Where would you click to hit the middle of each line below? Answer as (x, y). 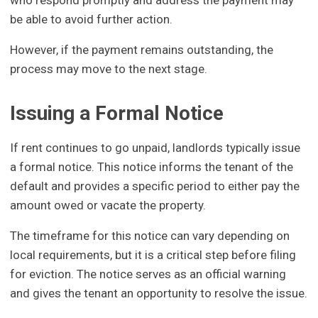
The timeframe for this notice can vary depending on (150, 235)
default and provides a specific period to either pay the (155, 186)
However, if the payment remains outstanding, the (142, 50)
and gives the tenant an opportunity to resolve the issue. (159, 293)
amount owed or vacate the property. (108, 205)
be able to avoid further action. (92, 20)
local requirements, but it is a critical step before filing (153, 254)
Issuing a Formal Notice (117, 114)
